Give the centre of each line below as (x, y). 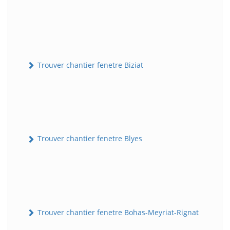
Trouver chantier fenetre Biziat (89, 65)
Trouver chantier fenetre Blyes (89, 139)
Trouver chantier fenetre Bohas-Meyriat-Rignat (117, 212)
